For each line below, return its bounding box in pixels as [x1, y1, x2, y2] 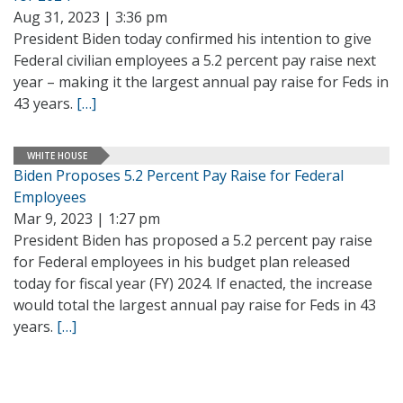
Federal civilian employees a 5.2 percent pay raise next [13, 50, 376, 70]
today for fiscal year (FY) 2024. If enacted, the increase [13, 273, 372, 293]
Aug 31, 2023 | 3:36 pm [13, 7, 167, 27]
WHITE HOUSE [27, 148, 87, 162]
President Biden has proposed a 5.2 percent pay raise [13, 230, 372, 250]
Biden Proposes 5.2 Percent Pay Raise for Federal [13, 166, 344, 185]
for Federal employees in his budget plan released [13, 252, 350, 272]
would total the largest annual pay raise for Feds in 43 [13, 295, 376, 315]
